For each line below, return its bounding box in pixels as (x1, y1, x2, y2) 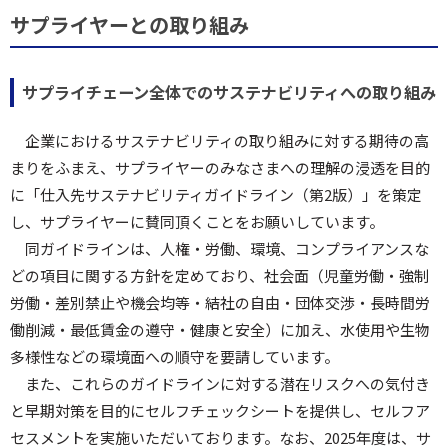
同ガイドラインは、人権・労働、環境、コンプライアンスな (25, 238, 429, 259)
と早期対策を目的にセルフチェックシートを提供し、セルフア (10, 400, 430, 421)
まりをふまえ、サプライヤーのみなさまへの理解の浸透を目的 (10, 157, 430, 178)
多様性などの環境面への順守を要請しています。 (10, 346, 339, 367)
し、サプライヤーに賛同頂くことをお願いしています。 (10, 211, 384, 232)
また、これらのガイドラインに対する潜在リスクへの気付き (25, 373, 430, 394)
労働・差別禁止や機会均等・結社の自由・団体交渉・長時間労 (10, 292, 430, 313)
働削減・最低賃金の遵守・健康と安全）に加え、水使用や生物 (10, 319, 430, 340)
